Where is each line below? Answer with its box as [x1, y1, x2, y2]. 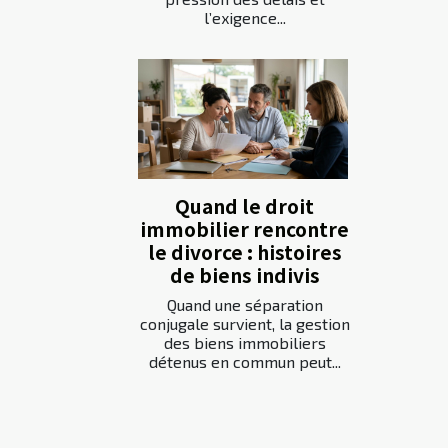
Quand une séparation [166, 295, 323, 315]
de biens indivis [169, 261, 320, 290]
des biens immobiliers [163, 333, 326, 353]
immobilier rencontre [140, 215, 349, 244]
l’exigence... [203, 8, 286, 28]
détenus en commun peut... [148, 352, 341, 372]
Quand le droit [175, 192, 314, 221]
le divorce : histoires [147, 238, 342, 267]
